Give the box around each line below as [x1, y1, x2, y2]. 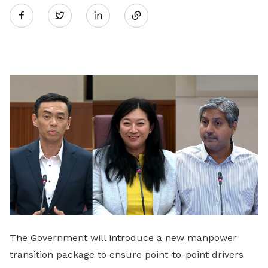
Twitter [43, 2, 117, 28]
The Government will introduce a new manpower [10, 232, 237, 243]
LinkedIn [81, 71, 169, 96]
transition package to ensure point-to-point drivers [10, 249, 243, 260]
